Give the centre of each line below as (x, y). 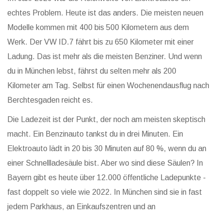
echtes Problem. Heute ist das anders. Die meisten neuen (105, 13)
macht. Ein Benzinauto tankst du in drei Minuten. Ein (95, 134)
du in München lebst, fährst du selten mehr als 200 (92, 71)
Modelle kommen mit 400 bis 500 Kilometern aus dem (98, 28)
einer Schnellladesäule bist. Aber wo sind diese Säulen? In (105, 163)
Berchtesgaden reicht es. (50, 100)
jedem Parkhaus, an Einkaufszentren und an (81, 207)
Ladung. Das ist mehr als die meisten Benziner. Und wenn (105, 57)
